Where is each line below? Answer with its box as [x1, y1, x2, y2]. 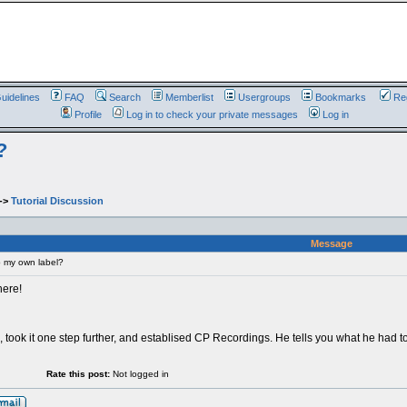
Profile [74, 109, 102, 120]
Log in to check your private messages [126, 109, 298, 120]
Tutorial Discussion [10, 195, 104, 206]
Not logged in [109, 369, 169, 379]
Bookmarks [314, 92, 366, 103]
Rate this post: [45, 369, 110, 379]
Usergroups [237, 92, 291, 103]
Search [108, 92, 141, 103]
